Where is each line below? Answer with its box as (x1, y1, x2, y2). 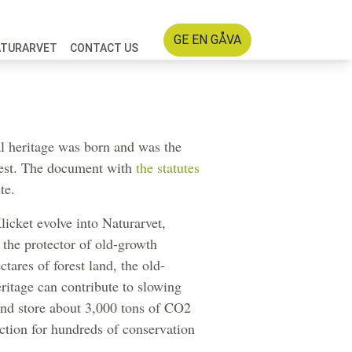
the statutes (136, 158, 200, 177)
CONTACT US (70, 41, 138, 54)
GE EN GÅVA (192, 32, 241, 48)
